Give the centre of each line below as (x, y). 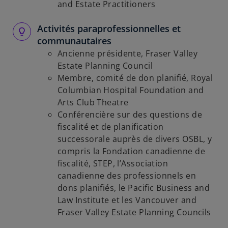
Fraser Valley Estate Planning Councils (134, 212)
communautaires (74, 41)
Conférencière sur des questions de (130, 115)
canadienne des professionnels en (127, 176)
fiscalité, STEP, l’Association (113, 163)
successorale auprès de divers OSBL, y (135, 139)
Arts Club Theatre (93, 102)
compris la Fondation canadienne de (131, 151)
